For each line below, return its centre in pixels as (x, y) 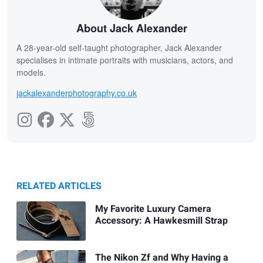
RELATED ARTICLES (59, 186)
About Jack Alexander (131, 28)
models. (31, 73)
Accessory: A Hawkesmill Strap (161, 221)
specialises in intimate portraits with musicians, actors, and (125, 60)
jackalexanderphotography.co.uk (77, 93)
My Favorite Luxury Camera (153, 209)
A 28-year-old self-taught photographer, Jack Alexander (119, 48)
